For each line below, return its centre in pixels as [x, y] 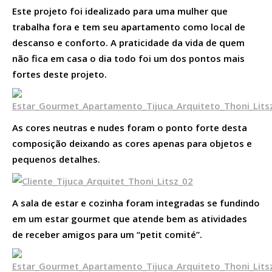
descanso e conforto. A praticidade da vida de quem [128, 42]
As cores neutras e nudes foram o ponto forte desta [130, 127]
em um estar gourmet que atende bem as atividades [130, 218]
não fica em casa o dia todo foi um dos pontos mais [128, 58]
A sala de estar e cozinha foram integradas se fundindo [136, 202]
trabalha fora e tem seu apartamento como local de [129, 26]
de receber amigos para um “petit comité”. [107, 234]
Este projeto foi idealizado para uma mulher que [120, 11]
